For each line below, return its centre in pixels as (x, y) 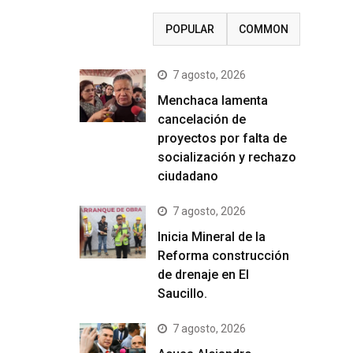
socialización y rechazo (227, 157)
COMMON (263, 29)
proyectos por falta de (222, 138)
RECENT (116, 29)
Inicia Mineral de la (212, 237)
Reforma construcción (223, 256)
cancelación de (202, 119)
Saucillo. (182, 294)
